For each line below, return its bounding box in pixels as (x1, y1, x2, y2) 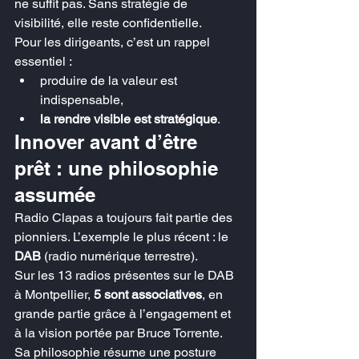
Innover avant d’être (14, 131, 203, 153)
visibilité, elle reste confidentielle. (14, 15, 202, 30)
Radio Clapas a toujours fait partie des (14, 210, 236, 225)
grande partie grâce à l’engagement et (14, 306, 234, 321)
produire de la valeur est (40, 73, 180, 88)
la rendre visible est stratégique (40, 111, 217, 127)
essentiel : (14, 54, 72, 69)
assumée (14, 184, 95, 206)
